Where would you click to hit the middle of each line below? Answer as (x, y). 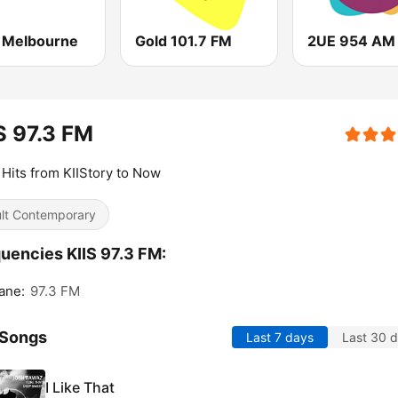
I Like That (80, 387)
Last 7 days (280, 338)
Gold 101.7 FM (184, 41)
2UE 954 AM (351, 41)
